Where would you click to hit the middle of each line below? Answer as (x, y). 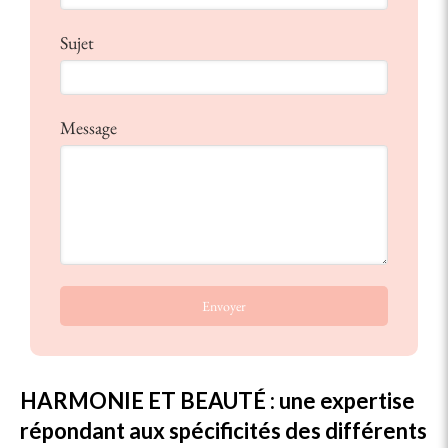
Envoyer (224, 305)
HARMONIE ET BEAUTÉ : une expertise (217, 400)
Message (88, 127)
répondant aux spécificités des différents (223, 430)
